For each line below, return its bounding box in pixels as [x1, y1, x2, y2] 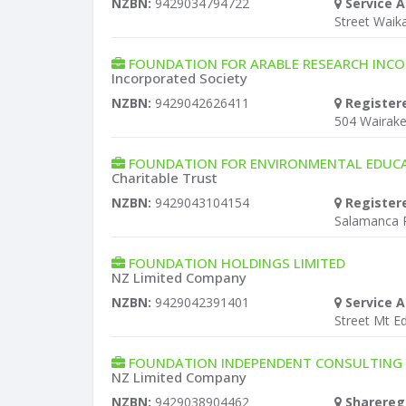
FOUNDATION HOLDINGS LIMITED [129, 254, 345, 272]
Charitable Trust [111, 169, 217, 187]
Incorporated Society [111, 69, 247, 87]
